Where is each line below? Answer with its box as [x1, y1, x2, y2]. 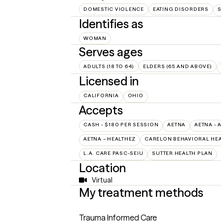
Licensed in [79, 74, 139, 88]
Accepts [79, 103, 123, 117]
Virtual [91, 175, 112, 184]
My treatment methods [79, 185, 203, 200]
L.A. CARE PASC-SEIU [83, 149, 144, 156]
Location [79, 160, 126, 175]
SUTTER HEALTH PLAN [152, 149, 213, 156]
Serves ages [79, 44, 143, 59]
